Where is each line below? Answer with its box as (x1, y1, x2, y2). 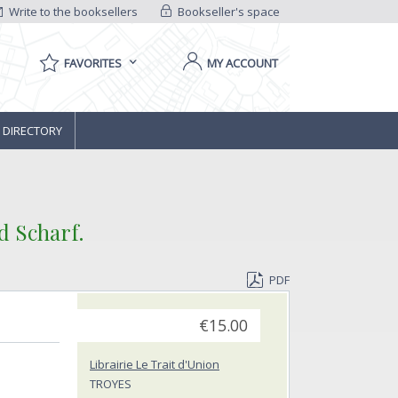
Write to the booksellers (6, 4, 139, 20)
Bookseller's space (174, 4, 280, 20)
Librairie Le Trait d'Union (90, 356, 219, 373)
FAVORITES (64, 55, 122, 71)
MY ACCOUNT (207, 55, 278, 71)
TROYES (90, 376, 131, 393)
